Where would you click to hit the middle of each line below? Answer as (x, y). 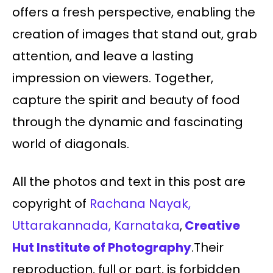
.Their (207, 248)
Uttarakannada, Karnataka (96, 226)
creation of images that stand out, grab (135, 34)
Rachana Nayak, (140, 204)
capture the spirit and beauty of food (126, 100)
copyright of (51, 204)
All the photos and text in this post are (129, 182)
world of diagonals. (71, 144)
